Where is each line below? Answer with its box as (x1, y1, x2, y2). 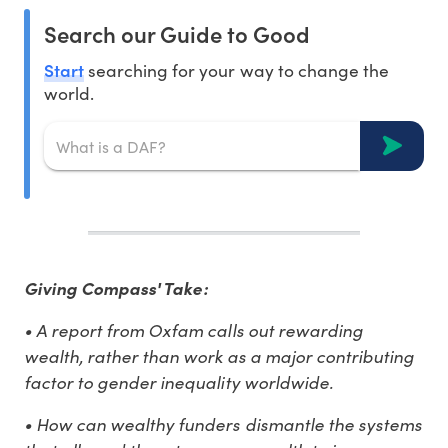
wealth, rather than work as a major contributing (24, 344, 414, 369)
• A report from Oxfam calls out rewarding (24, 318, 363, 343)
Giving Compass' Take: (24, 276, 208, 301)
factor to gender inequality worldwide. (24, 370, 337, 395)
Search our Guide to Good (44, 18, 310, 50)
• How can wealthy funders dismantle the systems (24, 412, 422, 437)
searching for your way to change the (84, 58, 389, 83)
